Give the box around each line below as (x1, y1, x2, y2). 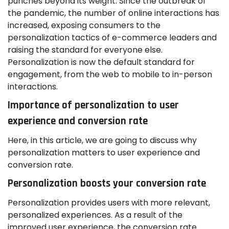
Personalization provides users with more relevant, (8, 196, 210, 209)
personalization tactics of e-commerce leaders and (8, 31, 217, 43)
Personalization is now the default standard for (8, 56, 195, 68)
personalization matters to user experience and (8, 146, 200, 158)
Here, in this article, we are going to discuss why (8, 134, 197, 146)
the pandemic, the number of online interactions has (8, 7, 219, 19)
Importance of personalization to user (8, 99, 179, 112)
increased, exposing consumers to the (8, 19, 161, 31)
